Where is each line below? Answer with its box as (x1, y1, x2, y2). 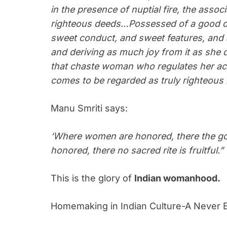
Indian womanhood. (134, 172, 220, 183)
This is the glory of (51, 172, 134, 183)
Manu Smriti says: (51, 102, 128, 113)
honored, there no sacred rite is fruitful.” (51, 144, 223, 156)
